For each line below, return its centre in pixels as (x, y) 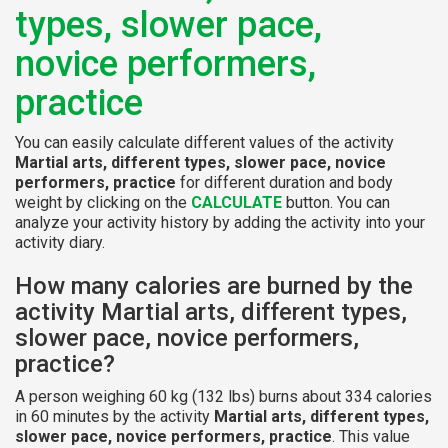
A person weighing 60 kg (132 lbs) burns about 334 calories (223, 396)
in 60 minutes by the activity (114, 416)
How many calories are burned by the (214, 285)
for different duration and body (284, 182)
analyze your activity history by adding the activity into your (220, 222)
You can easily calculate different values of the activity (204, 142)
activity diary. (60, 242)
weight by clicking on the (103, 202)
